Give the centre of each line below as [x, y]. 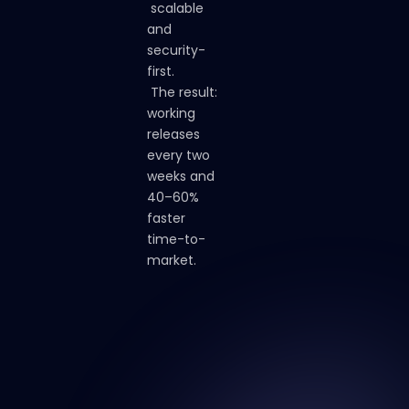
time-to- [177, 239]
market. [172, 260]
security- [177, 50]
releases [174, 134]
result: [199, 92]
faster [167, 218]
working [172, 113]
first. [161, 71]
